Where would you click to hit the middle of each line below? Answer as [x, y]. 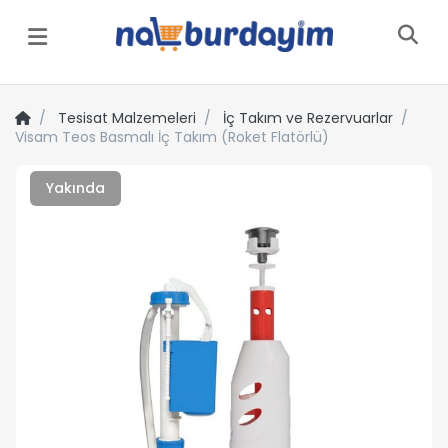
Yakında [75, 187]
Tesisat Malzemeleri [127, 117]
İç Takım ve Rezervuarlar [308, 117]
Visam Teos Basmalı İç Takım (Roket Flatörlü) [172, 136]
